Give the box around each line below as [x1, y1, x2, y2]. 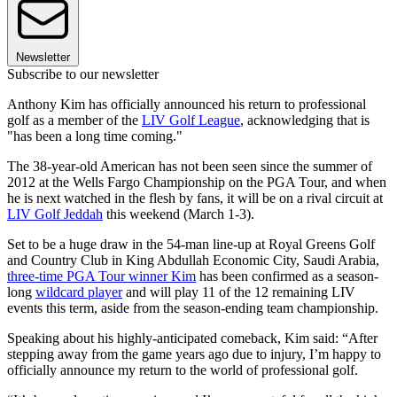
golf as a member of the [7, 113, 142, 128]
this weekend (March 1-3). [103, 206, 254, 222]
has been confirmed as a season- [196, 269, 378, 284]
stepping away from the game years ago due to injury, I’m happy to [7, 346, 381, 362]
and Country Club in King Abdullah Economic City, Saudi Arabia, [7, 253, 379, 269]
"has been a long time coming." [7, 128, 183, 144]
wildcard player [35, 284, 122, 300]
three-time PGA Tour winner [7, 269, 171, 284]
